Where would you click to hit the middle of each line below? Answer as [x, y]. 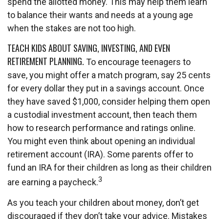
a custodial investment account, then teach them [102, 115]
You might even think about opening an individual [101, 141]
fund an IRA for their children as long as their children [109, 167]
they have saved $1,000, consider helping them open [109, 101]
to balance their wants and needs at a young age [100, 15]
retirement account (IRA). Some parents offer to [100, 154]
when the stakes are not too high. [72, 28]
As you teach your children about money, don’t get [103, 203]
